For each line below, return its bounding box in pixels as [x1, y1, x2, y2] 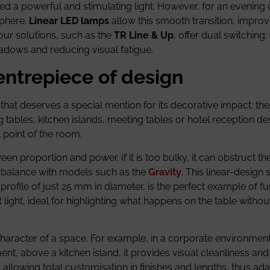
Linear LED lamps [29, 14, 110, 27]
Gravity [148, 166, 182, 178]
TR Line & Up [114, 29, 174, 41]
